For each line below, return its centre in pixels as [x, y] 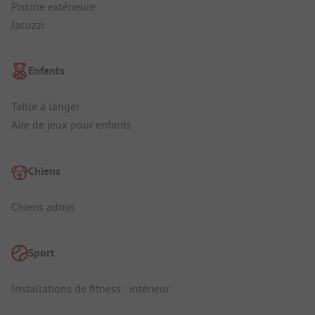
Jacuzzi [28, 24]
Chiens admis [43, 206]
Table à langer [45, 107]
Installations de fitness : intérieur [90, 289]
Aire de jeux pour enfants [71, 125]
